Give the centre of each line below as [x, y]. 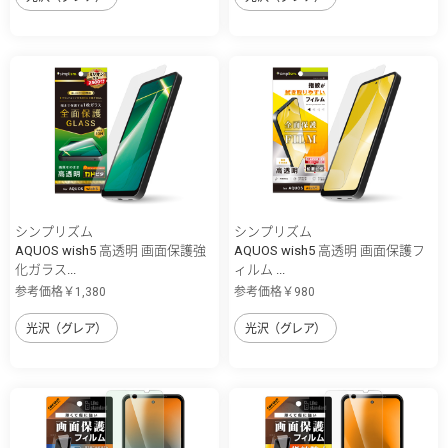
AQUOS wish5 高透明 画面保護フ [329, 251]
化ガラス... [45, 270]
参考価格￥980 [274, 292]
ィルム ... [259, 270]
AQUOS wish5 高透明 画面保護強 [110, 251]
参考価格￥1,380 [60, 292]
